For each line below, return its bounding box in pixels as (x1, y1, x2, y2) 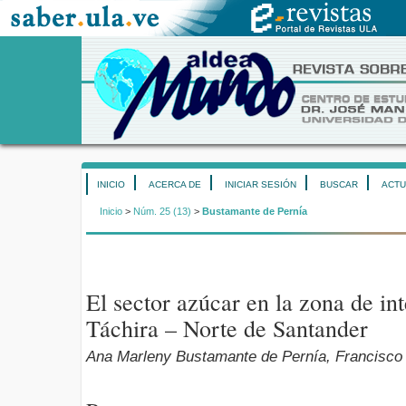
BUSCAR (320, 179, 358, 189)
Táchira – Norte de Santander (86, 313, 368, 344)
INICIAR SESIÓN (225, 179, 296, 189)
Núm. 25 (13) (133, 206, 191, 217)
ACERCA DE (149, 179, 201, 189)
